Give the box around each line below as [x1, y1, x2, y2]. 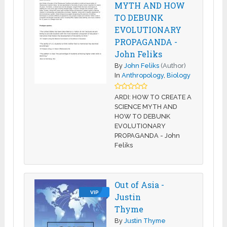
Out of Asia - [115, 179, 165, 190]
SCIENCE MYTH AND [115, 102, 178, 110]
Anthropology [122, 71, 164, 79]
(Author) [161, 61, 186, 69]
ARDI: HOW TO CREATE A [115, 93, 192, 101]
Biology [167, 71, 191, 79]
